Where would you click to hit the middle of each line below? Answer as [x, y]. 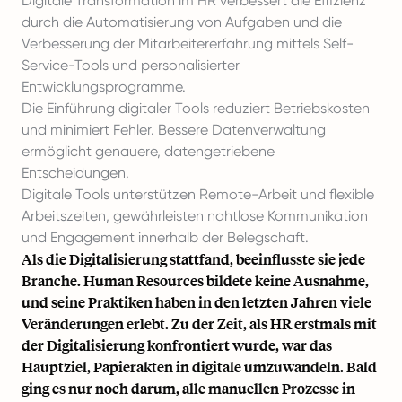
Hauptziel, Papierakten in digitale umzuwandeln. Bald [199, 366]
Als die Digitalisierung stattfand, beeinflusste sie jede [193, 258]
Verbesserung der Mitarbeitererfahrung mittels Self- [188, 43]
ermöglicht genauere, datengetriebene [148, 151]
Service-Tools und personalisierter [131, 65]
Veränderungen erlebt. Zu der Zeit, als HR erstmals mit [199, 323]
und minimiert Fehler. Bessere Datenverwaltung [174, 129]
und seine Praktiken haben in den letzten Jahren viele [197, 301]
